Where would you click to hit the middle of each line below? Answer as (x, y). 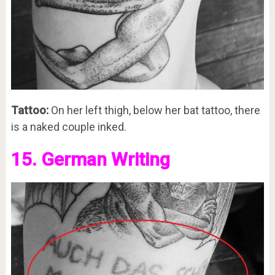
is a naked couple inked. (68, 126)
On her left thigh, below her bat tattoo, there (154, 110)
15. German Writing (92, 159)
